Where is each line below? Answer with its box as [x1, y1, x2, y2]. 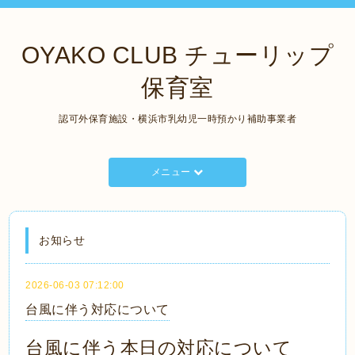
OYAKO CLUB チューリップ [21, 42, 334, 68]
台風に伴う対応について [25, 303, 170, 316]
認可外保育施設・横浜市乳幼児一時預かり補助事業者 [59, 113, 296, 124]
